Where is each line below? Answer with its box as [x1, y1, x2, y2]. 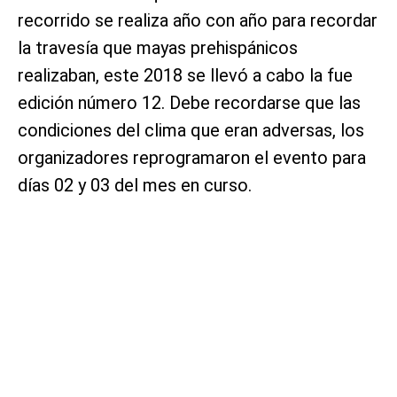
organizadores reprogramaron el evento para [18, 147, 366, 169]
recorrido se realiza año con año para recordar [18, 10, 378, 32]
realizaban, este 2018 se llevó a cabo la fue [18, 65, 353, 87]
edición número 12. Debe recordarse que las [18, 92, 361, 114]
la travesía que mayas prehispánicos [18, 37, 298, 59]
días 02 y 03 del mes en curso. [18, 175, 252, 197]
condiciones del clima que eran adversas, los [18, 120, 364, 142]
